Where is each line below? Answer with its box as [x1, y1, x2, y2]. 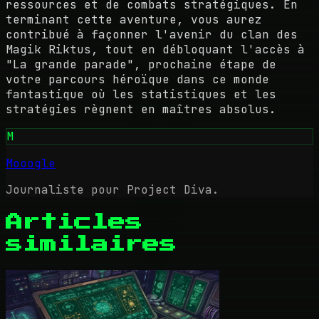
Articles [6, 214, 142, 231]
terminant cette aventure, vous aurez [6, 12, 262, 28]
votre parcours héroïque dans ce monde [6, 72, 269, 88]
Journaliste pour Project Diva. [6, 182, 219, 198]
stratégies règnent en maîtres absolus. [6, 102, 276, 117]
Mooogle [6, 156, 56, 172]
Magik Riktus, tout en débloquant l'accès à [6, 42, 305, 58]
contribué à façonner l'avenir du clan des [6, 27, 298, 43]
